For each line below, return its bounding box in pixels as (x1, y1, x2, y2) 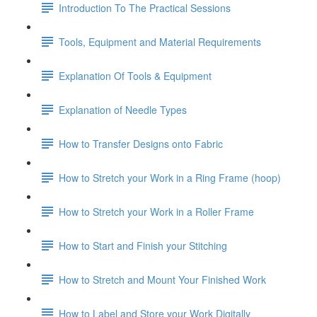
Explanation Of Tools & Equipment (59, 68, 212, 83)
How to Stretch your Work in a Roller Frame (59, 204, 254, 219)
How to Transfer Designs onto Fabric (59, 136, 223, 151)
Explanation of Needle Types (59, 102, 187, 117)
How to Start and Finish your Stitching (59, 238, 227, 253)
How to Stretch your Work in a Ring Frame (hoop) (59, 170, 281, 185)
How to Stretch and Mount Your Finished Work (59, 272, 266, 287)
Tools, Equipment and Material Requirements (59, 34, 261, 49)
